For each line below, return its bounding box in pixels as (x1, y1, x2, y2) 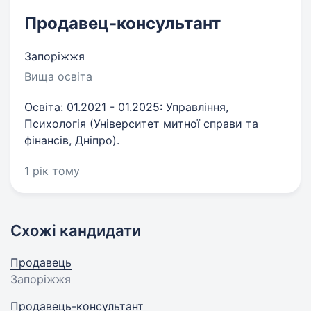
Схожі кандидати (10, 221, 141, 239)
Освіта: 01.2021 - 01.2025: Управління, (24, 100, 228, 114)
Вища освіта (24, 69, 92, 83)
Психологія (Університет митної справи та (24, 117, 258, 131)
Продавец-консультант (24, 13, 221, 33)
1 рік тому (24, 164, 80, 178)
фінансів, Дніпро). (24, 133, 119, 147)
